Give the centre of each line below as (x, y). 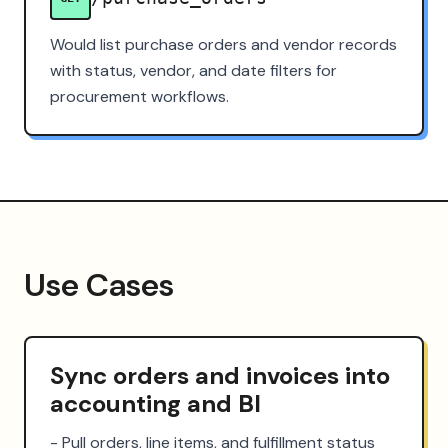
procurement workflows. (139, 96)
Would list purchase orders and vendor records (223, 44)
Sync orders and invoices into (220, 375)
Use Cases (99, 284)
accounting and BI (155, 403)
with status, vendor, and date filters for (193, 70)
